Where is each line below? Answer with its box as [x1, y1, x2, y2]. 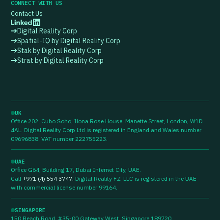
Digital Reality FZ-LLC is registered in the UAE [74, 174, 196, 182]
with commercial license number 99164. [11, 183, 117, 191]
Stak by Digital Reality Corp [17, 46, 102, 55]
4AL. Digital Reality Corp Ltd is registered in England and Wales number [11, 126, 201, 134]
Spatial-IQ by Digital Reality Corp [17, 36, 120, 45]
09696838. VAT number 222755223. [11, 135, 108, 142]
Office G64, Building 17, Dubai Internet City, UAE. [11, 165, 141, 173]
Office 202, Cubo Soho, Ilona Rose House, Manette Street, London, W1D [11, 117, 203, 125]
